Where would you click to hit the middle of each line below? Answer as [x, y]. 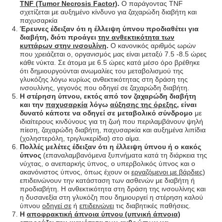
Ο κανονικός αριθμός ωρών [152, 45]
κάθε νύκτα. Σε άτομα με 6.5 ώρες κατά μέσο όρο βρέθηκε [110, 62]
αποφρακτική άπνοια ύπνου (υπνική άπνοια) [104, 214]
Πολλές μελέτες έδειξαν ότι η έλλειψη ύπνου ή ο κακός [111, 146]
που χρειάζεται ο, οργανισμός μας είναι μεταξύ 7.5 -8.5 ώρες [113, 54]
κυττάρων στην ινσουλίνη [63, 45]
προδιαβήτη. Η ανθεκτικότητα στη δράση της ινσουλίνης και [113, 189]
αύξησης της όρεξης [143, 104]
